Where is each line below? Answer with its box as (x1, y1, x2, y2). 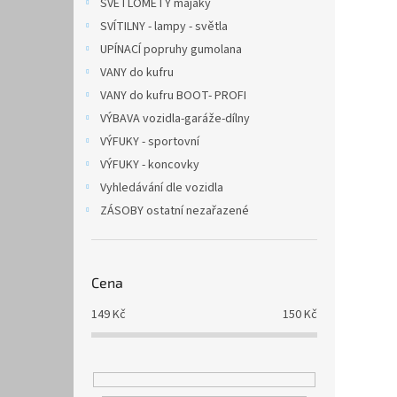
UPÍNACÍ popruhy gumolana (100, 41, 242, 58)
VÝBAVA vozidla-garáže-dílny (100, 110, 250, 128)
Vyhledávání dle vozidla (100, 179, 223, 197)
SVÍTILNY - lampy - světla (100, 18, 228, 35)
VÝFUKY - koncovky (100, 156, 199, 174)
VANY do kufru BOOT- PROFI (100, 87, 246, 105)
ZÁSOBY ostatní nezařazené (100, 202, 249, 220)
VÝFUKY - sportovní (100, 133, 199, 151)
